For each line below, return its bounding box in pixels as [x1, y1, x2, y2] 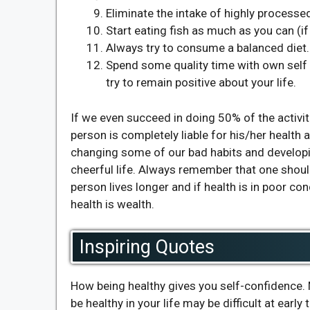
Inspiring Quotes [80, 236, 215, 259]
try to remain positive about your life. [106, 75, 296, 90]
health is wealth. [71, 197, 154, 211]
